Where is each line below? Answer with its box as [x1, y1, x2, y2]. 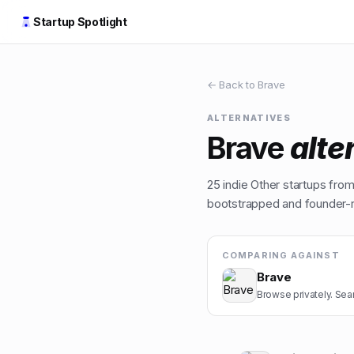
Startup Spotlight [33, 15, 127, 28]
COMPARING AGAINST [222, 250, 340, 261]
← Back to [207, 78, 258, 91]
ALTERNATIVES [207, 112, 291, 123]
